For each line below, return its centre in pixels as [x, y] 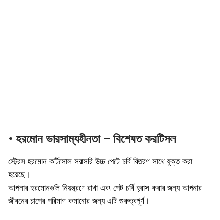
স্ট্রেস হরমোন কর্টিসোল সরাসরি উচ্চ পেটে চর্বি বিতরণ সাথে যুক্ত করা [100, 161]
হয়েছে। [19, 175]
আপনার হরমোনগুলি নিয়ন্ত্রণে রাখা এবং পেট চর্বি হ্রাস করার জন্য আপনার [105, 188]
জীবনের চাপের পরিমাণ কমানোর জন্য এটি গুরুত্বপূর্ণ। [79, 201]
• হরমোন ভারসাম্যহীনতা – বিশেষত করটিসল [92, 139]
